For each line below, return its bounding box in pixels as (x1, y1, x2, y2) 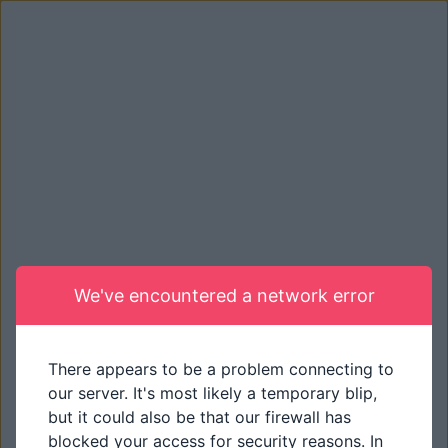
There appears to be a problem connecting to (48, 359, 394, 379)
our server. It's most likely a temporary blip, (48, 383, 377, 403)
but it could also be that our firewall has (48, 407, 351, 427)
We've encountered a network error (73, 285, 375, 306)
